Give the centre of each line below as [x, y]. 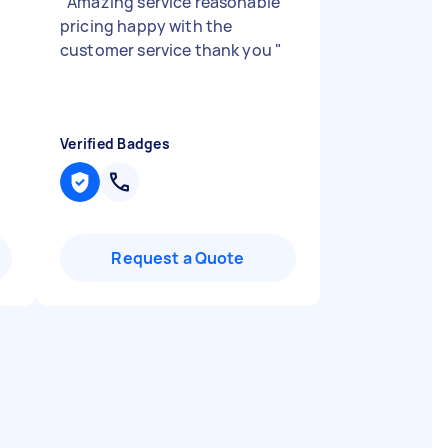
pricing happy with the [146, 26]
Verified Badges [115, 143]
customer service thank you [168, 50]
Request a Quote [178, 258]
